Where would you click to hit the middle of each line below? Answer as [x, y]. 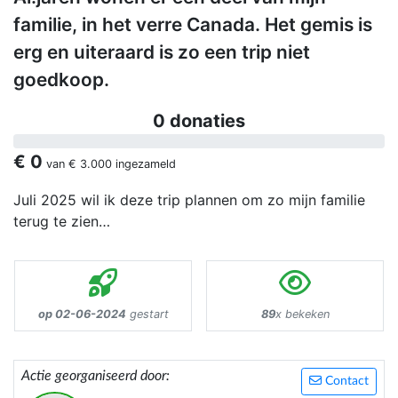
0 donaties [199, 121]
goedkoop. [61, 80]
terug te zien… [62, 222]
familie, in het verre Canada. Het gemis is [193, 25]
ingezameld [144, 164]
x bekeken [302, 314]
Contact [345, 382]
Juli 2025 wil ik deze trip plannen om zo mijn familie [189, 200]
